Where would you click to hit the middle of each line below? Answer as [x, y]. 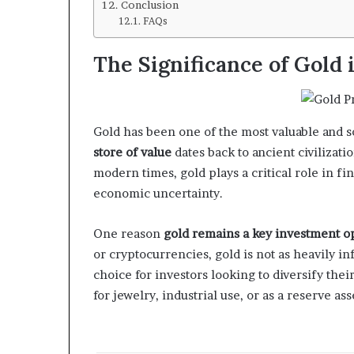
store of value [132, 152]
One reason [128, 233]
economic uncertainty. [158, 193]
